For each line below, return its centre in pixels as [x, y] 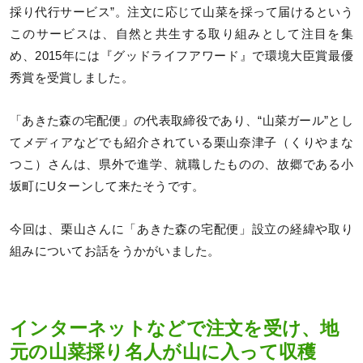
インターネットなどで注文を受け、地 [175, 329]
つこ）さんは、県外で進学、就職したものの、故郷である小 [181, 164]
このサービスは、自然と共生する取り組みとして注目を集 [181, 34]
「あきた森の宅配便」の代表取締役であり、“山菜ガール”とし [181, 120]
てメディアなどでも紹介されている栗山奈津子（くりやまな [181, 142]
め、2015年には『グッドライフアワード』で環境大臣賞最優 [181, 56]
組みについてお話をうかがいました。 [115, 251]
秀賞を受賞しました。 [72, 77]
